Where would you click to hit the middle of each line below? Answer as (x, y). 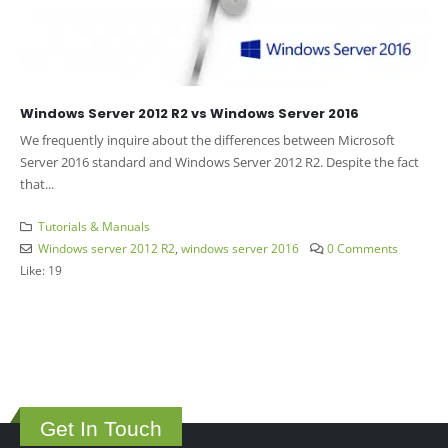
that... (37, 183)
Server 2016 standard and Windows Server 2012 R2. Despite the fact (219, 161)
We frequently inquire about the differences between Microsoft (207, 139)
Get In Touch (101, 428)
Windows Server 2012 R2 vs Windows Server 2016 (189, 113)
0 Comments (363, 247)
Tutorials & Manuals (93, 225)
